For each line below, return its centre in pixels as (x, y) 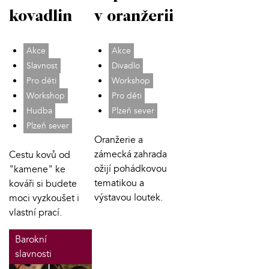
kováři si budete (43, 184)
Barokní (31, 240)
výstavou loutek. (128, 198)
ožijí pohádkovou (130, 169)
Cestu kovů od (40, 155)
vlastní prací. (35, 213)
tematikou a (119, 183)
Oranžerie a (118, 140)
